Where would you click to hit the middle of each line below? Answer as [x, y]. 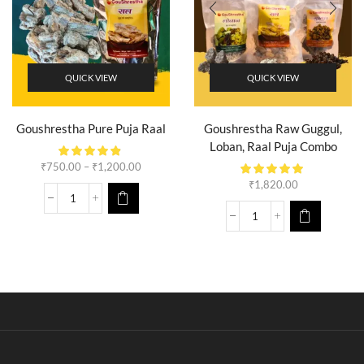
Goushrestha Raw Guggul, [273, 128]
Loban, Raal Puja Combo [273, 146]
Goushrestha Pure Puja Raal [91, 128]
